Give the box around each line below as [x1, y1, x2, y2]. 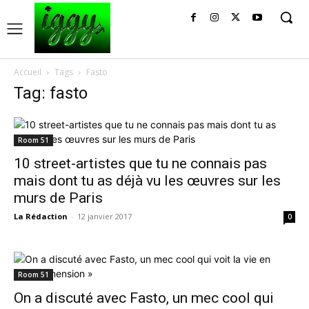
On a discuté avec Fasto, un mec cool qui [14, 290, 274, 307]
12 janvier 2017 [77, 211, 132, 222]
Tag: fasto [14, 83, 88, 103]
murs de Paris [14, 190, 103, 207]
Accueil [14, 66, 41, 79]
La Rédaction [14, 211, 68, 222]
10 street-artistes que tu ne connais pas [14, 155, 267, 172]
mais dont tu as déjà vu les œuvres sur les [14, 172, 281, 190]
